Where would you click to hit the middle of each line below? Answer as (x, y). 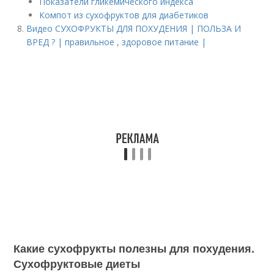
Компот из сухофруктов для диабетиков (124, 15)
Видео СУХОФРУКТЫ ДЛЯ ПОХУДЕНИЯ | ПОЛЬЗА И (134, 28)
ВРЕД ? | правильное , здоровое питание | (117, 42)
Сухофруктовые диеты (77, 264)
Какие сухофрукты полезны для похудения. (134, 248)
